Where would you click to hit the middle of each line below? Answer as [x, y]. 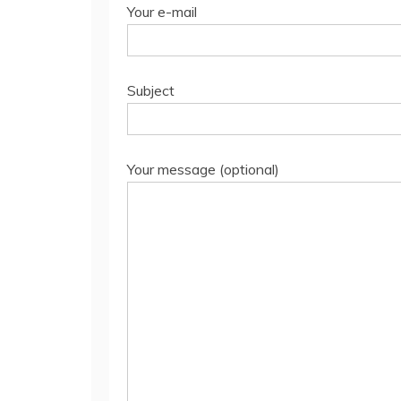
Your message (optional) [203, 169]
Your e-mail [162, 12]
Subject [151, 90]
